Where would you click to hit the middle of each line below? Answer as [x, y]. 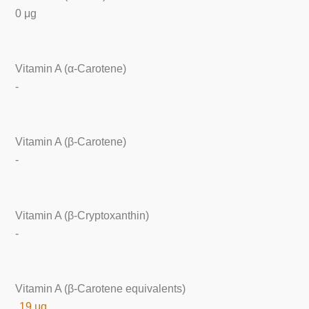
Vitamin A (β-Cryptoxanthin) [82, 215]
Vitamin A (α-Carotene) [71, 68]
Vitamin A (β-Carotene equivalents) [101, 289]
